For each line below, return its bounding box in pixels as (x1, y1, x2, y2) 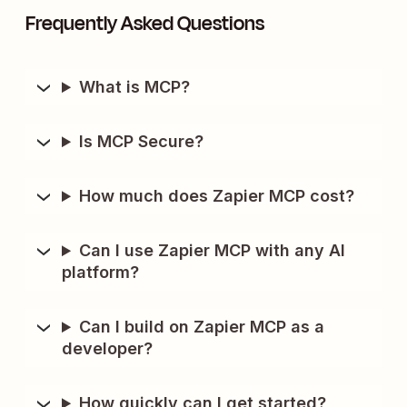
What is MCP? (79, 77, 191, 97)
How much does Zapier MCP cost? (79, 186, 355, 206)
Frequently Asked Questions (25, 9, 264, 39)
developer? (62, 339, 153, 359)
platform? (62, 263, 139, 283)
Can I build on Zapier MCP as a (79, 317, 325, 337)
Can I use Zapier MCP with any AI (79, 241, 346, 261)
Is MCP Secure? (79, 132, 204, 152)
